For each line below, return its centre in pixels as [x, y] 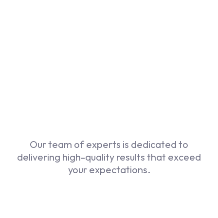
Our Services [109, 124]
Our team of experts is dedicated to [109, 145]
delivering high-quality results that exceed [109, 157]
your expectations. [109, 170]
